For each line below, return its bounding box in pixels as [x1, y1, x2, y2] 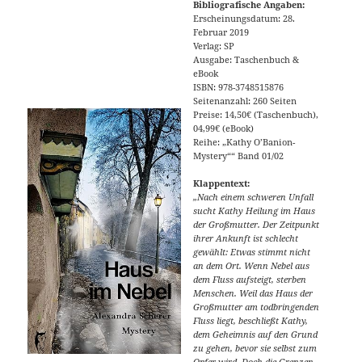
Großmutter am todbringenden [193, 300, 320, 313]
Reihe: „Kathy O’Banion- [193, 135, 296, 148]
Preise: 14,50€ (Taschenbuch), [193, 107, 319, 120]
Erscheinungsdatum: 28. [193, 11, 296, 24]
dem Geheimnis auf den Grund [193, 327, 318, 340]
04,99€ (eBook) [193, 121, 255, 134]
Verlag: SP [193, 39, 235, 52]
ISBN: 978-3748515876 [193, 80, 284, 93]
